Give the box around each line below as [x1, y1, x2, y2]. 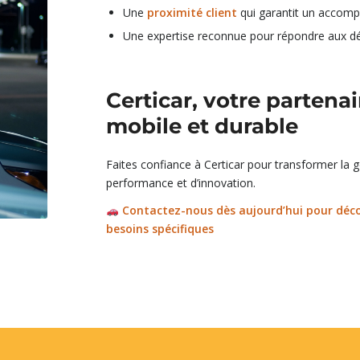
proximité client [147, 4, 238, 20]
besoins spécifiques [106, 221, 215, 237]
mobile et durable [106, 112, 299, 139]
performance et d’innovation [106, 174, 254, 190]
